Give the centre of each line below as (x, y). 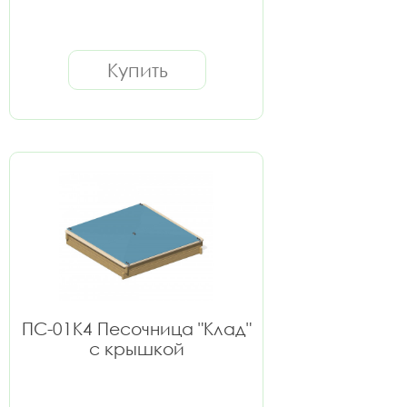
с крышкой (136, 348)
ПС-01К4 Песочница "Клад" (136, 328)
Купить (137, 70)
